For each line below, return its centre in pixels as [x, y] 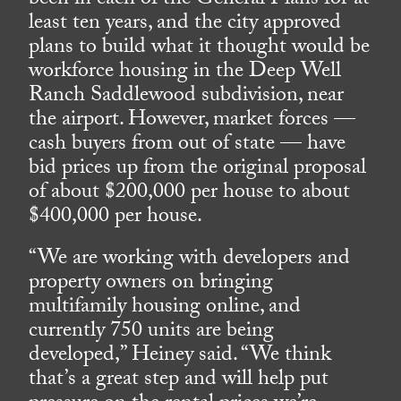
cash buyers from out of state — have [188, 146]
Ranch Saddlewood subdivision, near [187, 98]
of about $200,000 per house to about [190, 194]
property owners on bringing [151, 285]
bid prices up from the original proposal [198, 170]
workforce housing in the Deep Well [185, 73]
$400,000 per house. [116, 218]
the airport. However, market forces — [192, 122]
